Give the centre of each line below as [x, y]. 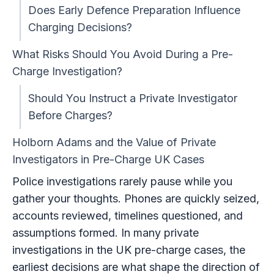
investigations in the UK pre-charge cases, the [128, 250]
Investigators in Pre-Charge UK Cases [108, 159]
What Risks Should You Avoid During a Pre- [122, 54]
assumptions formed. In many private [105, 232]
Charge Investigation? [67, 71]
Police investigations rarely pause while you [122, 181]
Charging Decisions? [80, 27]
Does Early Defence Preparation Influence [134, 10]
